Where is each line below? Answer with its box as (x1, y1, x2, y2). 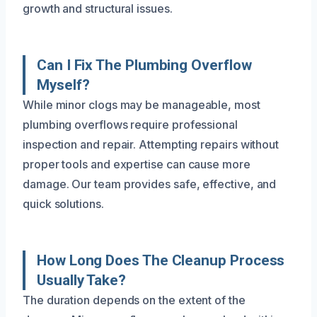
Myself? (37, 76, 90, 93)
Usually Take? (37, 272, 126, 289)
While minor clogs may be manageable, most (23, 98, 260, 112)
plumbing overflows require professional (23, 117, 238, 132)
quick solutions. (23, 197, 104, 211)
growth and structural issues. (23, 1, 173, 16)
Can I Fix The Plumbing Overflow (37, 57, 252, 74)
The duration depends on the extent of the (23, 293, 246, 307)
